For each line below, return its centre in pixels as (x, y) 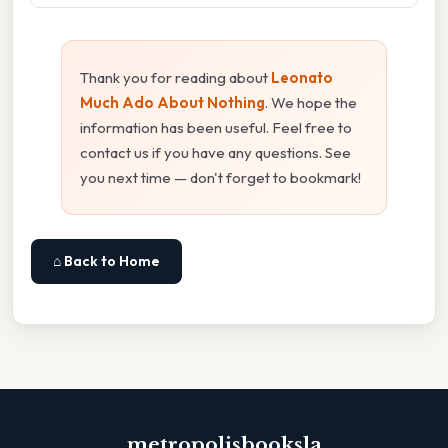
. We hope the (311, 102)
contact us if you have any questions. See (215, 152)
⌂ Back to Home (106, 260)
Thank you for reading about (175, 77)
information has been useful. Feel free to (216, 127)
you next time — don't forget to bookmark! (220, 177)
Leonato (302, 77)
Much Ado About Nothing (172, 102)
